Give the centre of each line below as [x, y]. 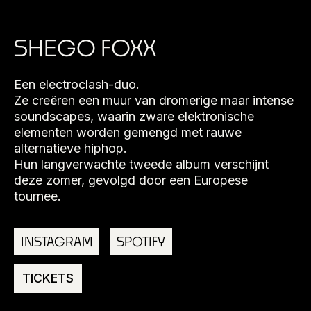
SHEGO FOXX [85, 48]
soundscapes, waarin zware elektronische [134, 116]
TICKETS [48, 278]
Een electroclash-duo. [77, 84]
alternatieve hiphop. [70, 148]
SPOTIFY [141, 242]
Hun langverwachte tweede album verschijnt [141, 164]
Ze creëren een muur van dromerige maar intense [154, 100]
